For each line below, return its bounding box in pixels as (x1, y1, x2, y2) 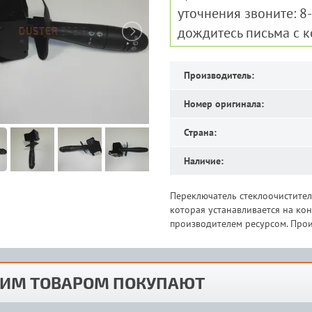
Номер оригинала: (183, 97, 264, 110)
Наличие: (183, 155, 224, 167)
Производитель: (183, 69, 254, 81)
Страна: (183, 126, 217, 139)
